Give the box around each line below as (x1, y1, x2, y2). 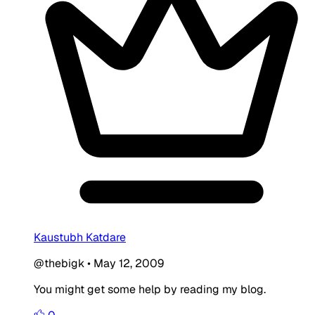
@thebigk (34, 255, 84, 271)
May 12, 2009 (94, 255, 164, 271)
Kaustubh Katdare (34, 229, 126, 245)
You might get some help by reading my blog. (34, 281, 266, 297)
